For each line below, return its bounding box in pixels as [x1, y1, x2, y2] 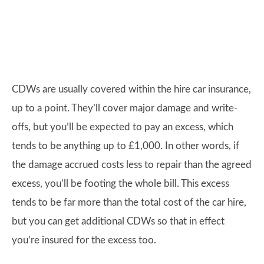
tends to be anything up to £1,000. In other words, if [12, 141, 239, 151]
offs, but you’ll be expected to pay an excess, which [12, 122, 233, 133]
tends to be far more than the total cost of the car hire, [12, 197, 246, 208]
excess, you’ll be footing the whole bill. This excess [12, 179, 229, 189]
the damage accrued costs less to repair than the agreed [12, 160, 252, 170]
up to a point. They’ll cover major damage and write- [12, 103, 237, 114]
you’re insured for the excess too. [12, 235, 156, 246]
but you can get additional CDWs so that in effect [12, 216, 225, 227]
